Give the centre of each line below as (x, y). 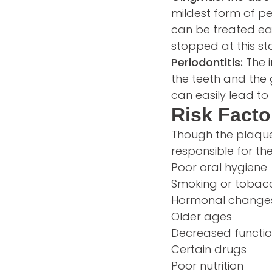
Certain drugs (209, 250)
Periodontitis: (207, 63)
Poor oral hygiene (219, 168)
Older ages (202, 217)
